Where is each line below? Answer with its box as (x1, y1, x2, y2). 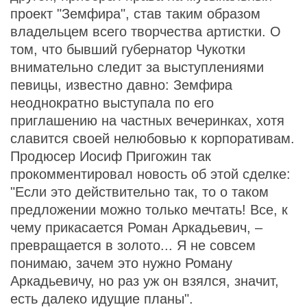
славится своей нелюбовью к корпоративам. (10, 131, 295, 146)
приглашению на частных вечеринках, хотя (10, 113, 284, 128)
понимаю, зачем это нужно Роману (10, 256, 232, 271)
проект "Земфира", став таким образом (10, 6, 260, 21)
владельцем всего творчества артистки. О (10, 24, 281, 39)
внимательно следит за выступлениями (10, 60, 264, 75)
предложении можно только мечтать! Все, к (10, 202, 288, 217)
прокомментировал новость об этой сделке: (10, 167, 291, 182)
